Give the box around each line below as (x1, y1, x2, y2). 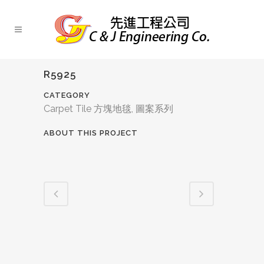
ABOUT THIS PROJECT (44, 128, 138, 137)
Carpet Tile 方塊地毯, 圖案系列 (44, 103, 173, 114)
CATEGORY (44, 91, 90, 100)
